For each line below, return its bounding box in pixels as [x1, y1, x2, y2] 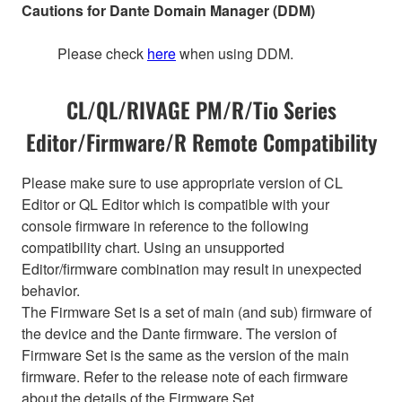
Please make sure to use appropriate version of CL [22, 171, 343, 193]
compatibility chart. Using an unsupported [22, 236, 284, 258]
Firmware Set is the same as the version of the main [22, 344, 349, 365]
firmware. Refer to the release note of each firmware [22, 365, 348, 387]
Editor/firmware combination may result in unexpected [22, 258, 362, 279]
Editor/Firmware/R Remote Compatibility [25, 125, 377, 158]
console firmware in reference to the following [22, 214, 309, 236]
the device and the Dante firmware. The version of [22, 322, 336, 344]
